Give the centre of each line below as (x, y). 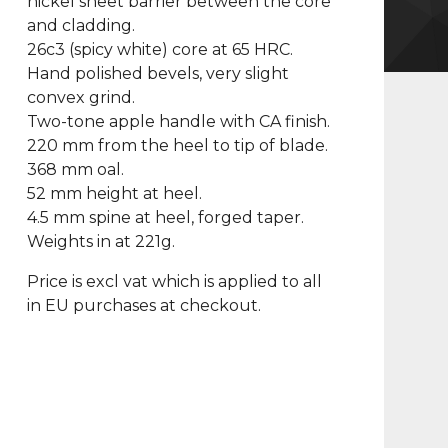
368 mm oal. (75, 169)
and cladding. (80, 25)
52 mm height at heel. (114, 193)
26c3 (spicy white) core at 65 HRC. (159, 49)
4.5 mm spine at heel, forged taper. (165, 217)
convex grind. (80, 97)
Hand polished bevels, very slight (157, 73)
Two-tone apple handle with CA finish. (178, 121)
